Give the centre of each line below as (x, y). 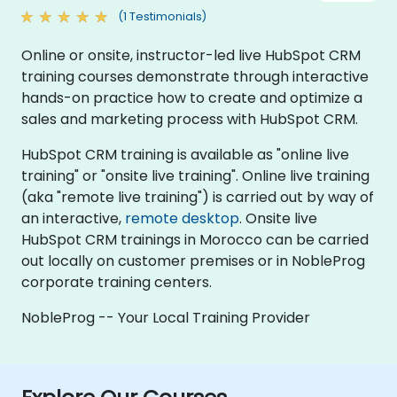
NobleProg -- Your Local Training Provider (166, 317)
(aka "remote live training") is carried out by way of (198, 197)
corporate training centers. (117, 282)
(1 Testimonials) (162, 16)
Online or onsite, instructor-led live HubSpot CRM (191, 55)
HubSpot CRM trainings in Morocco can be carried (195, 239)
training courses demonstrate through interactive (195, 76)
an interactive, (73, 218)
